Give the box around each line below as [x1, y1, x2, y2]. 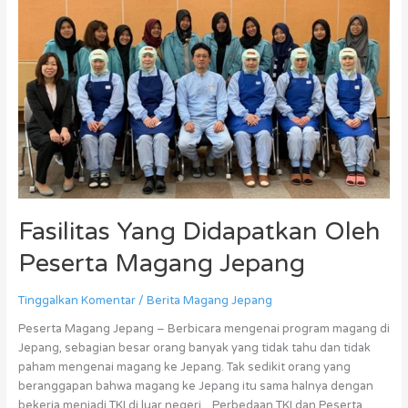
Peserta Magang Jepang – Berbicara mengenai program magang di [17, 321, 390, 337]
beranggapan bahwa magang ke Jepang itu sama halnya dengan [17, 379, 373, 394]
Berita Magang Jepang [146, 292, 272, 308]
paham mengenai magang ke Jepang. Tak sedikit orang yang [17, 360, 351, 375]
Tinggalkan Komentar [17, 292, 136, 308]
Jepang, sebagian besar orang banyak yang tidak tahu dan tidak [17, 341, 371, 356]
